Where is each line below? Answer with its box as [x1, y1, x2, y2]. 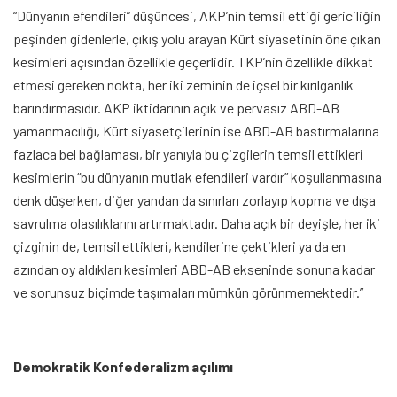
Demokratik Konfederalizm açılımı [13, 358, 233, 376]
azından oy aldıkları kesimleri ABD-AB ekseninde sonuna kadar [13, 261, 375, 278]
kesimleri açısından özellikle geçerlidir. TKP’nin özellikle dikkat [13, 53, 373, 71]
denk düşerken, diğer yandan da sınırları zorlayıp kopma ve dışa [13, 191, 376, 209]
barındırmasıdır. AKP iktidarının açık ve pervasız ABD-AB [13, 99, 339, 117]
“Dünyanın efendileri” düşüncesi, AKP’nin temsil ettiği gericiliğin [13, 7, 381, 25]
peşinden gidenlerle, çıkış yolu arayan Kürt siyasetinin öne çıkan [13, 30, 381, 48]
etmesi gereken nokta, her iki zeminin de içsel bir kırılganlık [13, 76, 354, 94]
